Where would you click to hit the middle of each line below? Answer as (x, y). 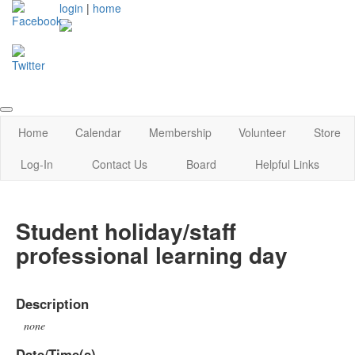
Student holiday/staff (126, 231)
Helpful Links (288, 164)
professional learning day (152, 254)
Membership (180, 132)
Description (52, 303)
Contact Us (119, 164)
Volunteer (263, 132)
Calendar (99, 132)
